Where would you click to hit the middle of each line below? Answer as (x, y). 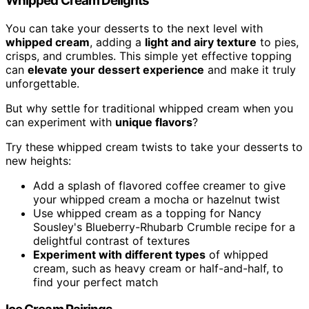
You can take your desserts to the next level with (134, 28)
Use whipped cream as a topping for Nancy (147, 213)
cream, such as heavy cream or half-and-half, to (158, 268)
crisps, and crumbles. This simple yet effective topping (149, 56)
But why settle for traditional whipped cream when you (149, 108)
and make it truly (250, 69)
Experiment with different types (119, 254)
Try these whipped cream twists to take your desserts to (154, 147)
